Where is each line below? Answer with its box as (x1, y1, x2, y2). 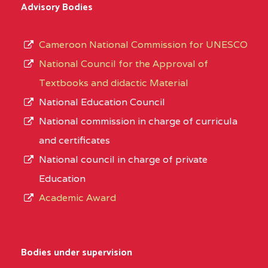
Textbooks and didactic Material (39, 77, 188, 90)
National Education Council (39, 96, 165, 109)
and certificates (39, 134, 110, 147)
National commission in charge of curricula (39, 115, 237, 128)
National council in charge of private (39, 153, 208, 166)
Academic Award (39, 191, 116, 205)
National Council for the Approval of (39, 57, 208, 71)
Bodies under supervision (21, 245, 132, 261)
